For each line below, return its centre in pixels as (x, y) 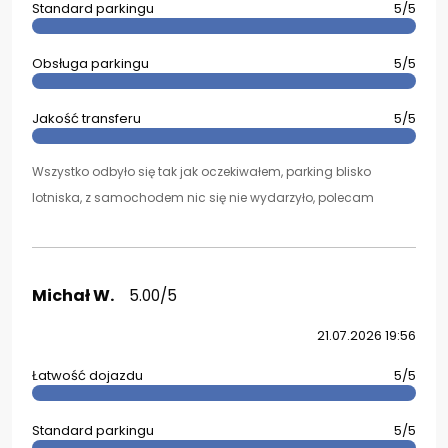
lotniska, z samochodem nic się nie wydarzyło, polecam (203, 197)
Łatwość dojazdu (87, 375)
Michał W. (73, 295)
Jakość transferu (86, 118)
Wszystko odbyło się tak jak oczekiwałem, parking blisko (201, 171)
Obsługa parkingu (90, 63)
